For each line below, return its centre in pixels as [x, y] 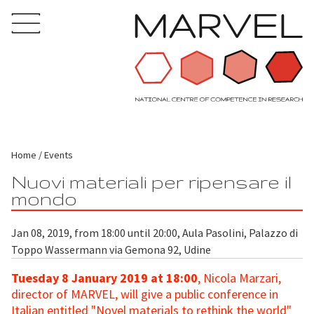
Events [59, 155]
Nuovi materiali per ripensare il [151, 182]
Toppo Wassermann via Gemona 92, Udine [111, 249]
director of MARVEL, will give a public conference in [145, 294]
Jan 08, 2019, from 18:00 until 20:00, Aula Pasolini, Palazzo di [155, 232]
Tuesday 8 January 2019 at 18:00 [104, 278]
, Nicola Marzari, [239, 278]
